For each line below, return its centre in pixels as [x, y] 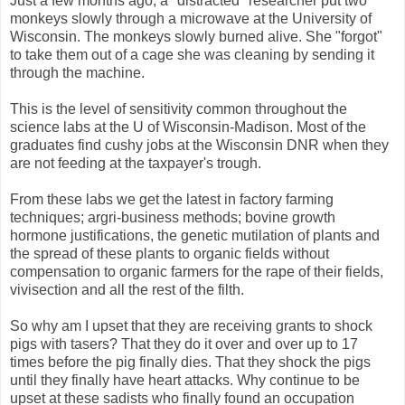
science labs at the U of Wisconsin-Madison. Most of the [188, 127]
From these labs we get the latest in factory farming [172, 199]
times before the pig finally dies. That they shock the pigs [190, 362]
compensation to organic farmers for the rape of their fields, [197, 271]
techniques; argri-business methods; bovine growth [173, 217]
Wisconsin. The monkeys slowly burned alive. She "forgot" [196, 36]
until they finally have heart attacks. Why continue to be [185, 380]
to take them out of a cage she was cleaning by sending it [192, 54]
